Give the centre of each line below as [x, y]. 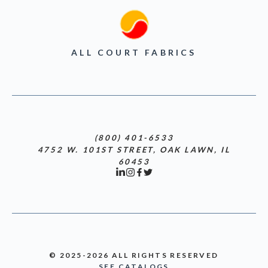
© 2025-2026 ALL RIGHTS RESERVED [134, 255]
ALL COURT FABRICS [134, 52]
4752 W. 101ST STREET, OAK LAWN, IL [134, 149]
